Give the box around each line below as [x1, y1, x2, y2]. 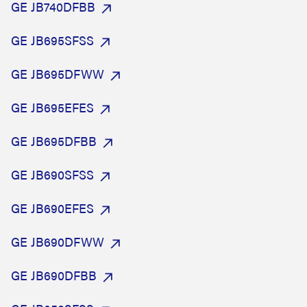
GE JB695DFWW [11, 65, 104, 82]
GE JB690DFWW [11, 233, 104, 250]
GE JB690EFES [11, 199, 94, 217]
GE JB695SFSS [11, 32, 94, 49]
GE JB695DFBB [11, 132, 97, 149]
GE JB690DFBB [11, 267, 97, 284]
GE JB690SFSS [11, 166, 94, 183]
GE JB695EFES [11, 99, 94, 116]
